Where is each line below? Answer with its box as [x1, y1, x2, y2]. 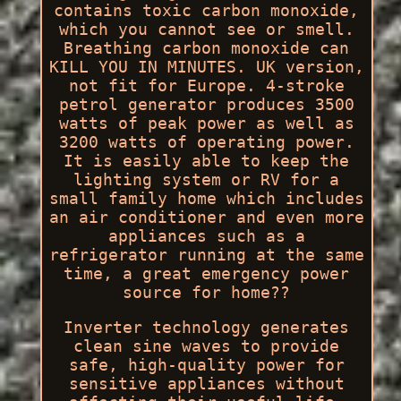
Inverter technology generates [64, 317, 350, 337]
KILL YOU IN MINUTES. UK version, [48, 56, 364, 76]
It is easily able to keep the [64, 150, 350, 170]
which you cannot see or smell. [58, 19, 354, 38]
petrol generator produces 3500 [58, 94, 354, 114]
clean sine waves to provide [73, 336, 340, 355]
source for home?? [123, 282, 291, 302]
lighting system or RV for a [73, 169, 340, 189]
